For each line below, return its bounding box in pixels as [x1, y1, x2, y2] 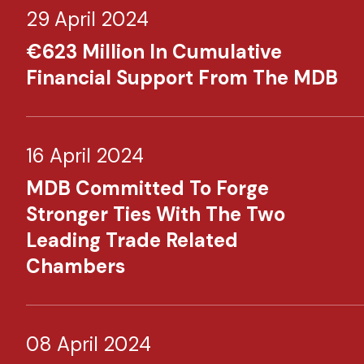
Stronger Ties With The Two [26, 201, 285, 227]
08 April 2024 [26, 331, 151, 357]
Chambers [26, 253, 125, 279]
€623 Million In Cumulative [26, 39, 282, 64]
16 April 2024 [26, 143, 144, 168]
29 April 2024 [26, 6, 149, 32]
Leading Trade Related [26, 227, 238, 253]
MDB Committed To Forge [26, 175, 269, 201]
